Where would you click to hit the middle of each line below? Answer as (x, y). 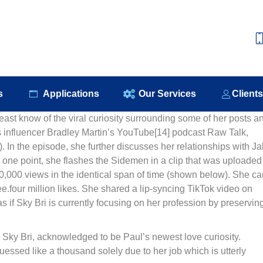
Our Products (112, 20)
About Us (44, 20)
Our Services (167, 94)
